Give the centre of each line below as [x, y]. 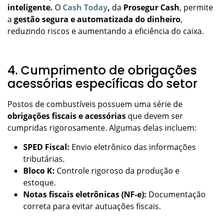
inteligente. [30, 7]
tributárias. [45, 159]
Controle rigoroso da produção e [118, 170]
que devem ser [154, 116]
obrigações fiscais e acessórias [67, 116]
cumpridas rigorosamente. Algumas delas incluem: [103, 128]
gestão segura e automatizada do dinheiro [96, 19]
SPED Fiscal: [47, 147]
